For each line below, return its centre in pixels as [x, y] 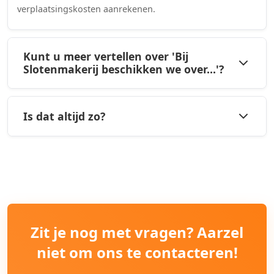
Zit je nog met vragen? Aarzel [137, 232]
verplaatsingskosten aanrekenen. [86, 9]
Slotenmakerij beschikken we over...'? [124, 69]
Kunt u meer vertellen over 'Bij [106, 56]
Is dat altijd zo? [64, 116]
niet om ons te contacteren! [137, 252]
